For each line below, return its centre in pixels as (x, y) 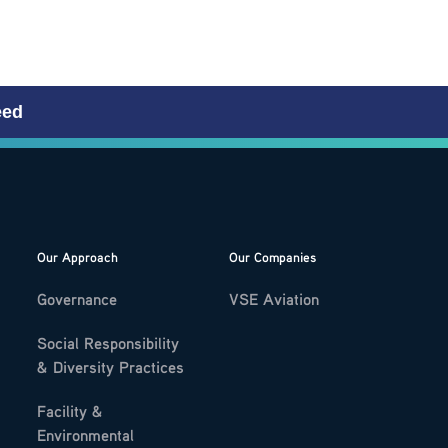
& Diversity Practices (110, 367)
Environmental (85, 435)
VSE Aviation (274, 299)
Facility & (70, 411)
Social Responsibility (108, 343)
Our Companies (272, 257)
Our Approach (77, 257)
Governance (77, 299)
